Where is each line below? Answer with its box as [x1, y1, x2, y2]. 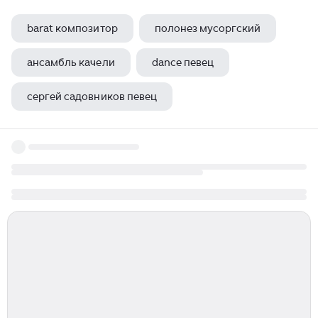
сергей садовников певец [27, 90, 157, 103]
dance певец [151, 56, 214, 69]
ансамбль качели [27, 56, 115, 69]
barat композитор [27, 22, 118, 35]
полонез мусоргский [154, 22, 261, 35]
